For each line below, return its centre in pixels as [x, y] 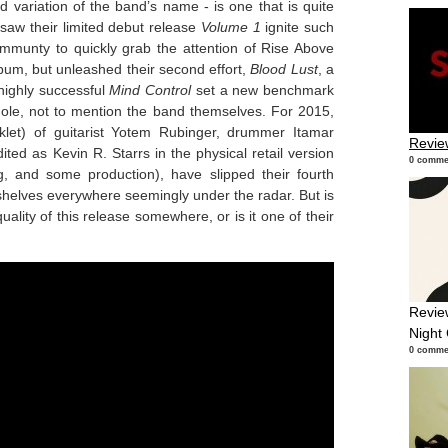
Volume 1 [230, 27]
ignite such [297, 27]
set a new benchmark [263, 90]
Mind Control [150, 90]
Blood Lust [284, 69]
